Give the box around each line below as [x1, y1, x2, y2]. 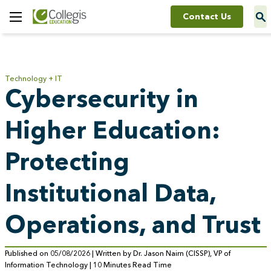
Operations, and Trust [4, 209, 261, 239]
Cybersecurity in [4, 83, 198, 113]
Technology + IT [4, 74, 62, 83]
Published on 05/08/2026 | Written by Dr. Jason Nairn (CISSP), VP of [4, 249, 230, 258]
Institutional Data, [4, 178, 217, 207]
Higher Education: [4, 115, 220, 145]
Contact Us [182, 11, 231, 22]
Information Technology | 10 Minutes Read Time [4, 260, 172, 269]
